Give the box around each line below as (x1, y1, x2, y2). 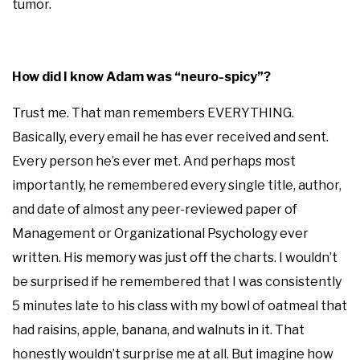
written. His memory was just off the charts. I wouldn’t (12, 249, 337, 265)
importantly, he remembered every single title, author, (12, 177, 342, 193)
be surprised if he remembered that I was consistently (12, 273, 342, 289)
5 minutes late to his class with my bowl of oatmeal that (12, 297, 347, 313)
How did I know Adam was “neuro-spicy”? (12, 68, 271, 84)
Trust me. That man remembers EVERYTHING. (12, 104, 294, 121)
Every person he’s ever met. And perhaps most (12, 153, 296, 169)
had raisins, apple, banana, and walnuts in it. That (12, 321, 305, 337)
